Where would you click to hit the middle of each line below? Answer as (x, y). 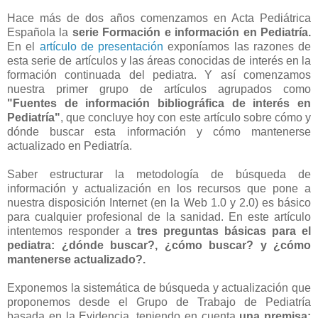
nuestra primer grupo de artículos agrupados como (159, 89)
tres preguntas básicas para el (224, 231)
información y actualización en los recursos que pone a (159, 188)
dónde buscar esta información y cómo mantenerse (159, 131)
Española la (40, 32)
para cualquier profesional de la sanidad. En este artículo (159, 216)
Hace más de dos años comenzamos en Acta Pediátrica (159, 18)
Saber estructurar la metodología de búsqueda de (159, 174)
